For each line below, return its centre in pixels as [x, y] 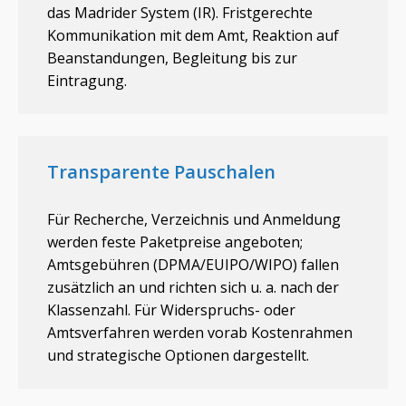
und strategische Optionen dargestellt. [178, 355]
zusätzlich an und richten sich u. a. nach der [193, 287]
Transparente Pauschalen [161, 171]
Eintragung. [87, 80]
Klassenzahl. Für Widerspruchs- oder [171, 309]
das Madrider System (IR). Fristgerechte [180, 12]
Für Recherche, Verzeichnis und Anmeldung [194, 219]
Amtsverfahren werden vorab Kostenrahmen [200, 332]
